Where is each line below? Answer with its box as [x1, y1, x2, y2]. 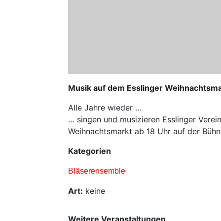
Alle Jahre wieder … [68, 102, 142, 112]
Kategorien [68, 146, 111, 156]
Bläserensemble [68, 166, 125, 175]
